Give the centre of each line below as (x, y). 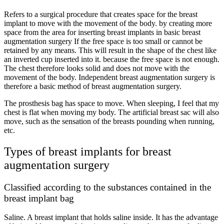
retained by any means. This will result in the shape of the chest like (110, 50)
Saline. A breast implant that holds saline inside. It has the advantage (111, 217)
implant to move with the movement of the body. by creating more (108, 23)
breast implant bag (39, 198)
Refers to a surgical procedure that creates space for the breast (101, 14)
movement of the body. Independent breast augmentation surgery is (109, 77)
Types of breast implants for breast (88, 151)
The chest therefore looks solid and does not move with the (97, 68)
